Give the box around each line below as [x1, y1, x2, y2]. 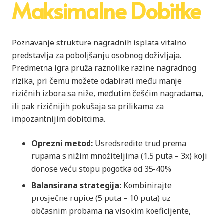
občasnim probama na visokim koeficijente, [31, 205, 191, 216]
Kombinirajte [121, 179, 172, 191]
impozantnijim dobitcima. [12, 113, 105, 124]
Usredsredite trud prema [93, 137, 186, 149]
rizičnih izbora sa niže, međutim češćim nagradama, [12, 88, 203, 99]
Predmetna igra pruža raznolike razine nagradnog [12, 62, 196, 73]
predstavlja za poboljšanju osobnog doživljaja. [12, 49, 181, 61]
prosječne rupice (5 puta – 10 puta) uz [31, 192, 171, 203]
